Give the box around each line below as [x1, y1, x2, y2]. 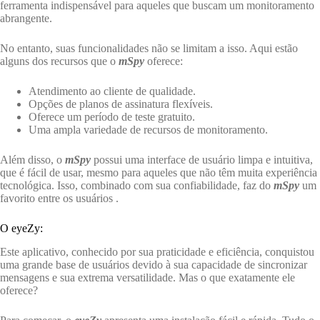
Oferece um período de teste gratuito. [29, 110, 195, 123]
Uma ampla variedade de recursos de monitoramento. [29, 123, 268, 136]
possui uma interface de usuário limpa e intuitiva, [91, 153, 313, 166]
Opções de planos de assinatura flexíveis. [29, 97, 213, 110]
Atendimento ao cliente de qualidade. [29, 84, 196, 97]
